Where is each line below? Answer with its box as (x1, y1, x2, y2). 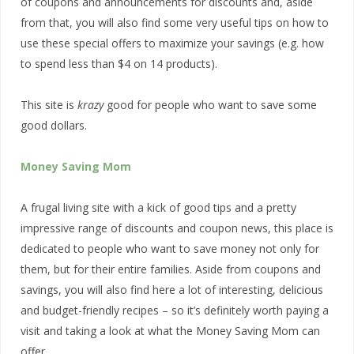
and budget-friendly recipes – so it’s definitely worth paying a (21, 302, 329, 318)
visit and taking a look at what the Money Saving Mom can (21, 322, 320, 338)
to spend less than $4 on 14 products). (21, 55, 217, 71)
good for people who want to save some (104, 96, 317, 112)
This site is (21, 96, 77, 112)
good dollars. (21, 117, 87, 133)
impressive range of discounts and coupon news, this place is (21, 220, 333, 235)
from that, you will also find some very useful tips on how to (21, 14, 329, 30)
